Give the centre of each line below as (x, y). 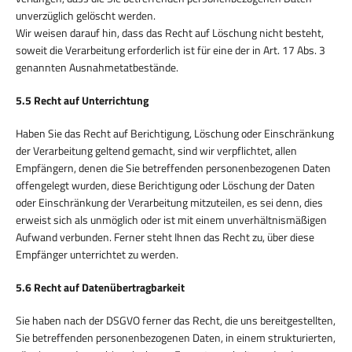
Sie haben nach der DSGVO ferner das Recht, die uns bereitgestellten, (176, 320)
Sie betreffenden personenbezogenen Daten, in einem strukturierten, (176, 337)
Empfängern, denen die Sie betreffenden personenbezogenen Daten (173, 167)
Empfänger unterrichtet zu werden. (97, 254)
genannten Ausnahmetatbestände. (97, 67)
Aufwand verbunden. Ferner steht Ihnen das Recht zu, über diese (165, 236)
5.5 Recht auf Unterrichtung (82, 100)
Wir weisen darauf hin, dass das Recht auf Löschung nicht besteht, (170, 32)
